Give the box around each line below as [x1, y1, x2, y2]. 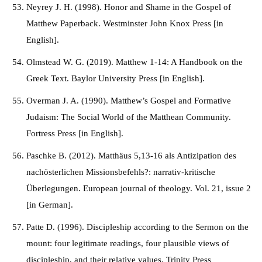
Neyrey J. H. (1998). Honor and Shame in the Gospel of [26, 2, 231, 12]
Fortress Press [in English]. [26, 129, 123, 138]
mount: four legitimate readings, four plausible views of [26, 239, 229, 248]
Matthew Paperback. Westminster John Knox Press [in [26, 19, 223, 28]
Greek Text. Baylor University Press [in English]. [26, 74, 205, 83]
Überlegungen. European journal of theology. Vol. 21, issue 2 [26, 184, 251, 193]
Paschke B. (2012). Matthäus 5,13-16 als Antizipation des [26, 151, 236, 160]
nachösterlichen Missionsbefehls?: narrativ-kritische [26, 167, 215, 177]
